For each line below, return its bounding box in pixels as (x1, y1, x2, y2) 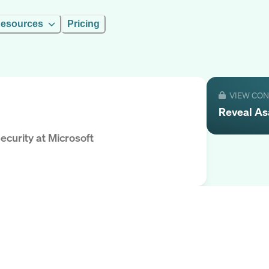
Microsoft (48, 130, 94, 145)
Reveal (219, 104, 255, 119)
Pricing (67, 19, 100, 29)
